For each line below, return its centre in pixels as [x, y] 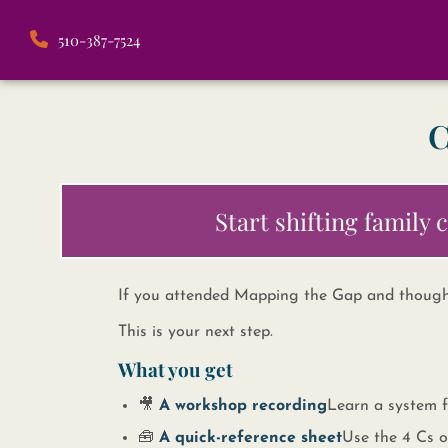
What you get [175, 369]
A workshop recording [242, 406]
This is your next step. [195, 332]
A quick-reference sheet [250, 438]
